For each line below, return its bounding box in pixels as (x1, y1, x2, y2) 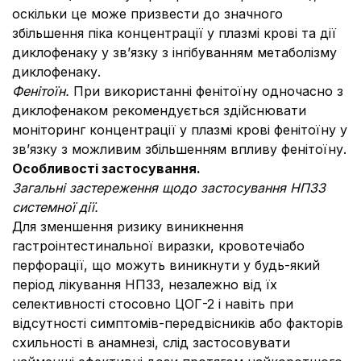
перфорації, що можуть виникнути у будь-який (12, 257, 320, 273)
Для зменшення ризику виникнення (12, 218, 243, 234)
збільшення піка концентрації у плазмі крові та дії (12, 25, 336, 41)
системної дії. (12, 199, 98, 215)
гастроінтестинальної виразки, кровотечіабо (12, 238, 305, 254)
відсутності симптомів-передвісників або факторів (12, 315, 343, 331)
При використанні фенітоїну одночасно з (73, 83, 343, 99)
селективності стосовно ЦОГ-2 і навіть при (12, 296, 293, 312)
